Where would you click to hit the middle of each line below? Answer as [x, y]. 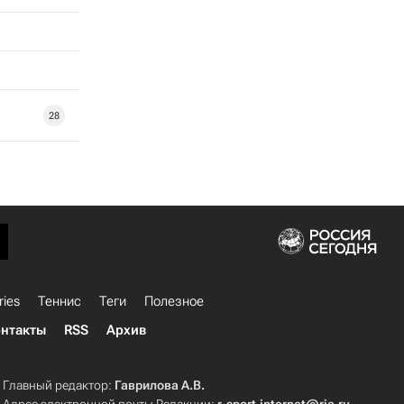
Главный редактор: [59, 385]
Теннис [60, 301]
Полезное [174, 301]
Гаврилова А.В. [160, 385]
